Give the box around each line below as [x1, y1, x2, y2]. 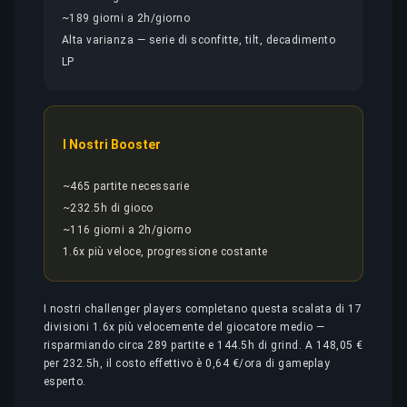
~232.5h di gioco [63, 202, 154, 214]
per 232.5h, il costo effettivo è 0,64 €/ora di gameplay [44, 357, 331, 370]
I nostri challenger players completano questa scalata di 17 [44, 303, 362, 315]
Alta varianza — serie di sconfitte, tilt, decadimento [62, 34, 336, 46]
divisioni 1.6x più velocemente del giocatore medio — [44, 321, 325, 333]
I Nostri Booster [63, 137, 161, 152]
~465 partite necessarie [63, 180, 190, 193]
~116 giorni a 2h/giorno [63, 223, 192, 236]
